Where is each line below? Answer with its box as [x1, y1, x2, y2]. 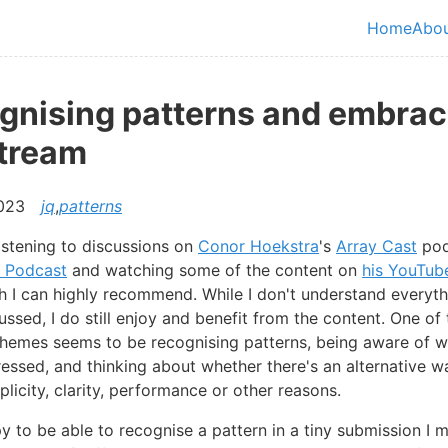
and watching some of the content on [67, 259, 362, 280]
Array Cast [336, 235, 417, 256]
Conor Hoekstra [198, 235, 319, 256]
